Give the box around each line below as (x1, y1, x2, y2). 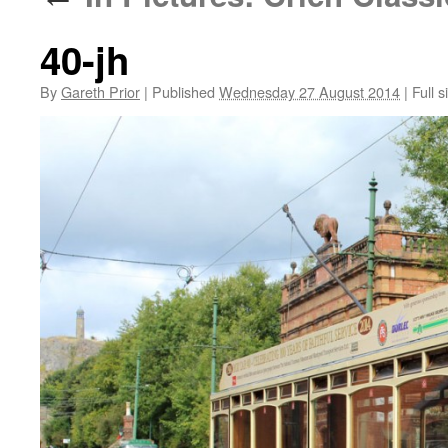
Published (152, 81, 215, 102)
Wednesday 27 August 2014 (219, 81, 400, 102)
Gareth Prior (61, 81, 140, 102)
